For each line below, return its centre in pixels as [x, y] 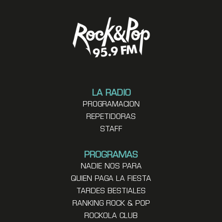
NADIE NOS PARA [111, 166]
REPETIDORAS [111, 117]
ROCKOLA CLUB [111, 216]
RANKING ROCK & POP [111, 204]
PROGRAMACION [111, 105]
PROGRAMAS [111, 155]
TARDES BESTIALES [111, 191]
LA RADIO [111, 93]
